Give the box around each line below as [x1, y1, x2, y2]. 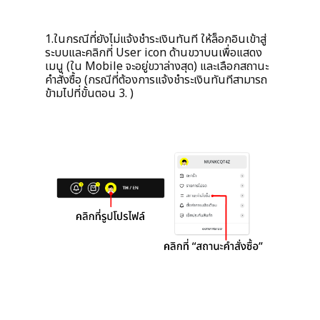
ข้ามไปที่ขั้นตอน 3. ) [45, 84, 134, 102]
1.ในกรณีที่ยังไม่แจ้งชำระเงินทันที [45, 30, 198, 48]
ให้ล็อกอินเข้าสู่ [201, 30, 266, 48]
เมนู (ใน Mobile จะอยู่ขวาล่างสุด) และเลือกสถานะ [45, 57, 269, 75]
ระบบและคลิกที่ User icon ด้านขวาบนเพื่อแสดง [45, 44, 262, 61]
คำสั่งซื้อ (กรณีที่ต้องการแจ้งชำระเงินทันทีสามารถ [45, 71, 267, 89]
